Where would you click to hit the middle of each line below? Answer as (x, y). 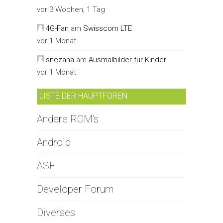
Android (54, 142)
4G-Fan (57, 28)
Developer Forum (75, 189)
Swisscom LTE (108, 28)
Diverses (56, 212)
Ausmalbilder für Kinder (127, 59)
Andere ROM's (68, 119)
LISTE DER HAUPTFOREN (83, 96)
